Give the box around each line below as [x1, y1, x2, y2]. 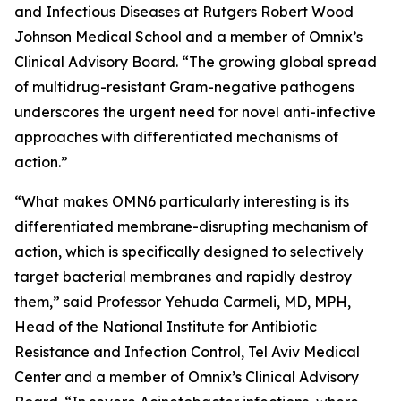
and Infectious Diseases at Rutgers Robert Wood [14, 3, 354, 21]
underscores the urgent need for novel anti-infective [14, 103, 376, 121]
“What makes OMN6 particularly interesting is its [14, 192, 349, 210]
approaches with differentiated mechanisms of [14, 128, 338, 146]
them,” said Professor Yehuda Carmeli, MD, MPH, [14, 293, 351, 311]
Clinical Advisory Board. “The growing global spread [14, 53, 377, 71]
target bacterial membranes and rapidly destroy [14, 268, 352, 286]
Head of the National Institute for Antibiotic [14, 318, 317, 336]
